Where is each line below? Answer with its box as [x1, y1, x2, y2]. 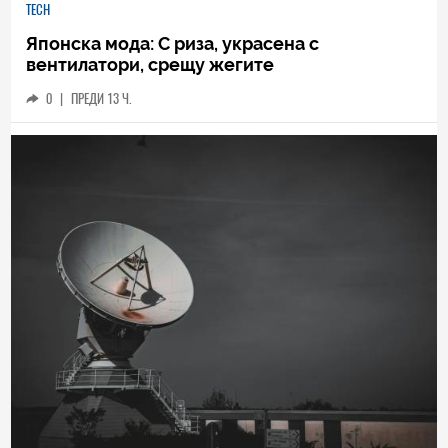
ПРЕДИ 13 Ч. [71, 89, 132, 107]
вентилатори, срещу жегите [26, 53, 275, 75]
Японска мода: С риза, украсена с [26, 32, 320, 54]
